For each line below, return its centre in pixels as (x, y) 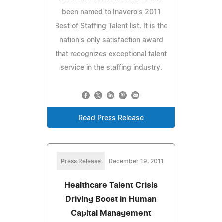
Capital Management (111, 213)
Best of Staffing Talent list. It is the (111, 26)
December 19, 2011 (136, 161)
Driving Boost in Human (111, 199)
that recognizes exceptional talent (111, 54)
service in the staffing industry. (111, 68)
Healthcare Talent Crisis (111, 185)
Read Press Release (111, 118)
